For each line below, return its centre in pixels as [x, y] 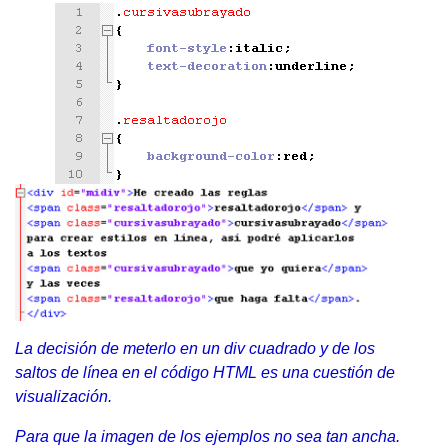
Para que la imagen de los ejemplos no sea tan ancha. [207, 436]
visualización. [63, 396]
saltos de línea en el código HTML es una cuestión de [205, 372]
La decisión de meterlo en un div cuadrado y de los [195, 348]
